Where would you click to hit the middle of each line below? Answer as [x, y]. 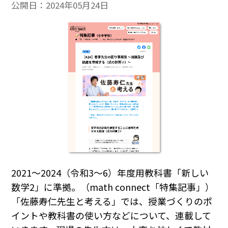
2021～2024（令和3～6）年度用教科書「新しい [110, 173]
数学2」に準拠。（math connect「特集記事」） [113, 187]
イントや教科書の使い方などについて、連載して [111, 216]
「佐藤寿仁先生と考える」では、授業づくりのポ [112, 201]
